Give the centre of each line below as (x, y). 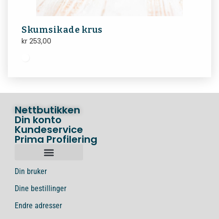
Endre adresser (38, 206)
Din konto (38, 120)
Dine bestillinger (41, 189)
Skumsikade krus (62, 30)
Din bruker (31, 172)
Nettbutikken (47, 110)
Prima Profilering (56, 140)
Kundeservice (49, 130)
